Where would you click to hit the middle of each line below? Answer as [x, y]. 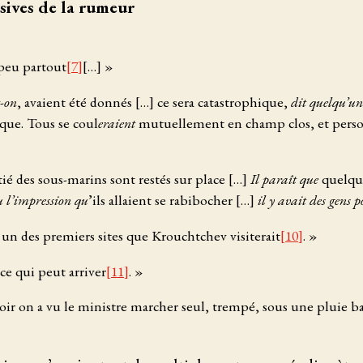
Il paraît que [284, 179]
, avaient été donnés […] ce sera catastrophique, [154, 101]
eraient [117, 122]
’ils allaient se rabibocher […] [173, 200]
